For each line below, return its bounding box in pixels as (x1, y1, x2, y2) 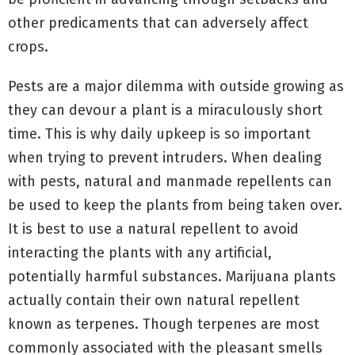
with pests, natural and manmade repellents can (8, 172, 332, 190)
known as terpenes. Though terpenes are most (8, 315, 319, 333)
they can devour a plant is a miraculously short (8, 101, 323, 119)
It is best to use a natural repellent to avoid (8, 219, 299, 238)
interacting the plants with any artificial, (8, 243, 272, 261)
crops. (8, 37, 48, 55)
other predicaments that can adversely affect (8, 13, 308, 32)
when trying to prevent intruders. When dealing (8, 148, 322, 166)
